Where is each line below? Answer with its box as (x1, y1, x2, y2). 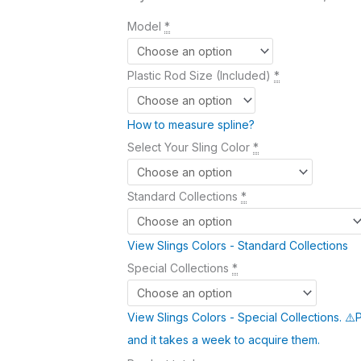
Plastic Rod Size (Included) (127, 68, 271, 83)
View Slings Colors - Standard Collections (127, 239, 348, 253)
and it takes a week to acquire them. (127, 333, 320, 347)
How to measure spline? (127, 118, 255, 132)
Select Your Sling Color (127, 140, 250, 155)
